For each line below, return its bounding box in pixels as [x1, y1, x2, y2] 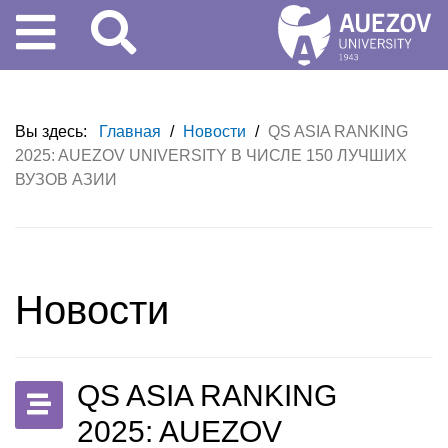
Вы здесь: [15, 123, 95, 140]
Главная [99, 123, 165, 140]
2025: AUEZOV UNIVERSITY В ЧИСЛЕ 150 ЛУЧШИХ [15, 147, 407, 164]
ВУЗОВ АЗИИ [15, 171, 117, 188]
